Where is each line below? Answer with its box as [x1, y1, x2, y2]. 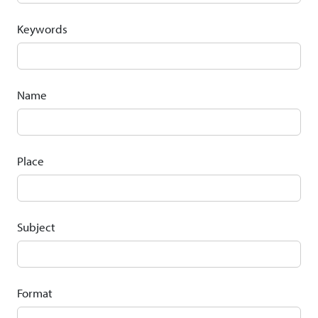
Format [17, 285, 53, 301]
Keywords [17, 21, 67, 37]
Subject [17, 219, 55, 235]
